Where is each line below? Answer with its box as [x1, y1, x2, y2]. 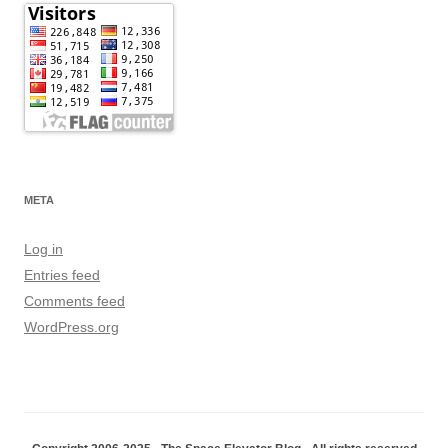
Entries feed [24, 267, 100, 284]
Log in [24, 241, 63, 258]
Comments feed [24, 293, 125, 310]
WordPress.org [24, 319, 119, 336]
